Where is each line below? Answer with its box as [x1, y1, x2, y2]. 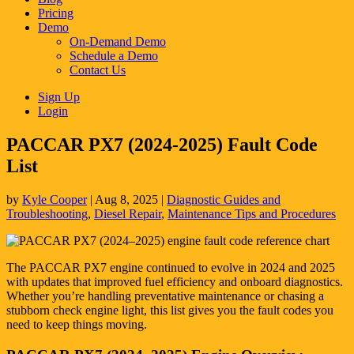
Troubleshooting [6, 206, 88, 220]
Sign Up [38, 90, 80, 104]
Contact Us [70, 63, 126, 77]
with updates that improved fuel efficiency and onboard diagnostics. [6, 274, 343, 288]
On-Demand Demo [70, 35, 166, 48]
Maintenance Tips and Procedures [168, 206, 336, 220]
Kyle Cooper [22, 192, 87, 206]
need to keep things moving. [6, 317, 147, 331]
